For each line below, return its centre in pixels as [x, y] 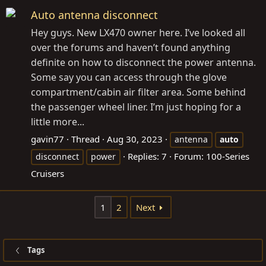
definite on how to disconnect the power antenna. [143, 62]
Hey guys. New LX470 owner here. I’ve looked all [138, 32]
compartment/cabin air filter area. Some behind [138, 92]
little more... [58, 121]
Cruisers [47, 173]
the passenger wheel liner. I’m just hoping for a [136, 107]
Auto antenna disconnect [94, 15]
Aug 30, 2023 [135, 139]
